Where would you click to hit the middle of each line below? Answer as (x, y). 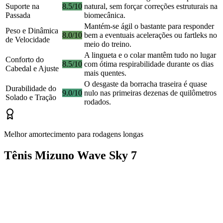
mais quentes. (105, 73)
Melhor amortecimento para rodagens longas (74, 134)
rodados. (98, 102)
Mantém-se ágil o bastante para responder (149, 26)
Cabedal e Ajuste (32, 69)
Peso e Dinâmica (32, 31)
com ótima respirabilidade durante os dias (149, 64)
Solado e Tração (31, 98)
